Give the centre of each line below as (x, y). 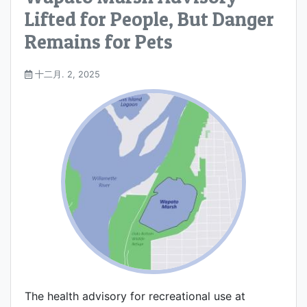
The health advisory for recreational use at (135, 296)
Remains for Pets (99, 41)
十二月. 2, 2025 (66, 75)
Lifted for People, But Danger (149, 19)
